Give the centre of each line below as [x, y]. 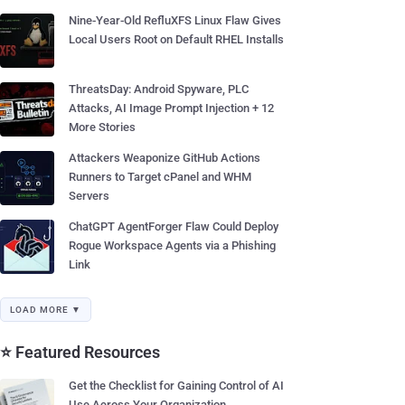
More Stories [102, 127]
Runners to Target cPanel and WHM [160, 177]
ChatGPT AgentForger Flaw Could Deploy [174, 226]
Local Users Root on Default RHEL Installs [176, 39]
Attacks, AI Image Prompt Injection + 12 [171, 108]
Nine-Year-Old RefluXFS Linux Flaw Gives [175, 20]
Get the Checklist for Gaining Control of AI [176, 386]
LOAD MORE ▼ [46, 310]
